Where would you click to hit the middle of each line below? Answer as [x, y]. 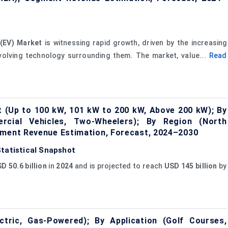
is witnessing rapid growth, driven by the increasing [134, 42]
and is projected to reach [119, 166]
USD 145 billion [191, 166]
